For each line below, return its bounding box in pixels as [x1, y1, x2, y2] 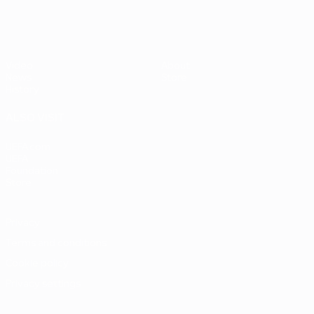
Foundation [6, 167, 58, 176]
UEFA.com [6, 143, 50, 152]
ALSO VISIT [6, 114, 65, 123]
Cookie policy [6, 259, 69, 268]
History [6, 86, 39, 95]
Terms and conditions [6, 239, 107, 248]
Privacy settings [6, 280, 81, 289]
